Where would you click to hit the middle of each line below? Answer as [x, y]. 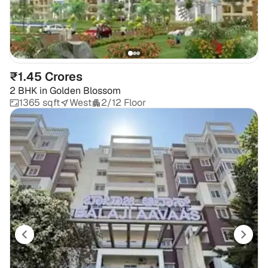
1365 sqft [39, 103]
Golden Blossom [85, 91]
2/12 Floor [124, 103]
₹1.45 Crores [46, 77]
